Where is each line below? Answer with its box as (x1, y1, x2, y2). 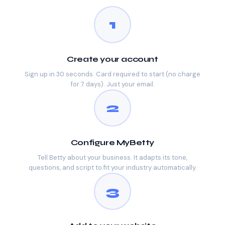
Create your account (67, 54, 158, 64)
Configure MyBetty (70, 138, 155, 148)
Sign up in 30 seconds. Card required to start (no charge (25, 70, 200, 79)
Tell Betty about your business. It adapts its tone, (38, 153, 187, 162)
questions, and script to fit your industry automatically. (28, 163, 197, 172)
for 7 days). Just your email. (70, 80, 155, 89)
